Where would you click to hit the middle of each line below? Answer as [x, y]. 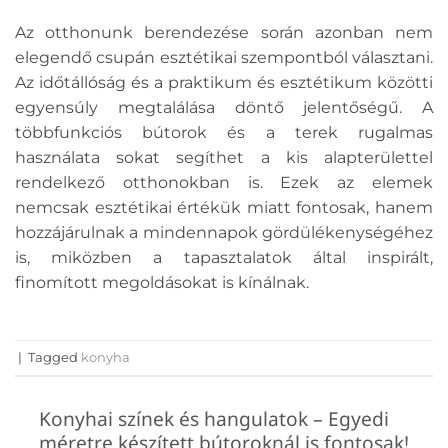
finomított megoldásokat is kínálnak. [162, 283]
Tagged [54, 357]
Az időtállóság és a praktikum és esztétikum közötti [224, 83]
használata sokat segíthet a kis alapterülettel [224, 158]
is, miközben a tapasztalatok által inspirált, [224, 258]
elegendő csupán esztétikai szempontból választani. [224, 58]
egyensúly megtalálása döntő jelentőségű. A [224, 108]
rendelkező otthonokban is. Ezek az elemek [224, 183]
